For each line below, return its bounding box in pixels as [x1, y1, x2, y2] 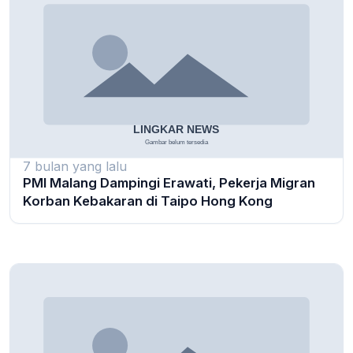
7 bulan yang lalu [23, 158, 127, 174]
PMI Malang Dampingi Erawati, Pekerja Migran [23, 174, 315, 191]
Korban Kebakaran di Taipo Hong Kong [23, 192, 273, 209]
